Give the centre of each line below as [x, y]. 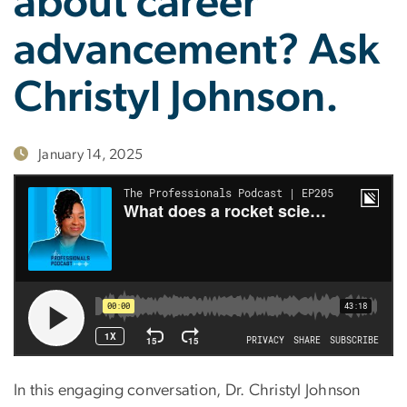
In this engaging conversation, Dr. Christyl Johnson [187, 390]
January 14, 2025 [91, 155]
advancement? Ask [197, 51]
